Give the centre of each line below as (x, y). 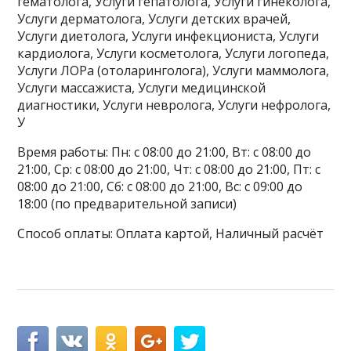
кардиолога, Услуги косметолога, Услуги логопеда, (174, 54)
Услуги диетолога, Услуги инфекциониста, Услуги (168, 36)
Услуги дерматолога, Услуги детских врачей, (154, 19)
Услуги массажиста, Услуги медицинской (142, 88)
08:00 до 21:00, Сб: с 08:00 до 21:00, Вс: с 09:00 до (160, 187)
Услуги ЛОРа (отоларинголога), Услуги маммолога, (174, 71)
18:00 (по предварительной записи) (127, 204)
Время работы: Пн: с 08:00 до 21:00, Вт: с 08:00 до (165, 152)
